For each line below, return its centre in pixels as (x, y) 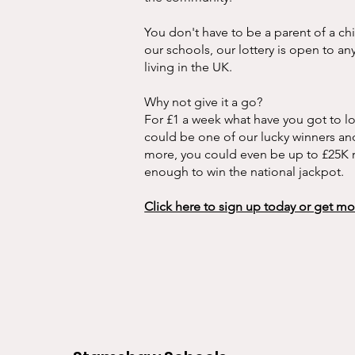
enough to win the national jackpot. (246, 172)
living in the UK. (190, 67)
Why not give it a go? (204, 102)
